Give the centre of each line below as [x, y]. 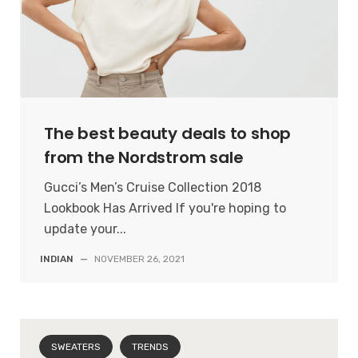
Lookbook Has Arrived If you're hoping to [165, 209]
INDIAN [57, 259]
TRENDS [150, 347]
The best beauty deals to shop [168, 134]
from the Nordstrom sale [144, 158]
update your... [85, 229]
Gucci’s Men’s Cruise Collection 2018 [153, 188]
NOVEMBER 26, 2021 [139, 259]
